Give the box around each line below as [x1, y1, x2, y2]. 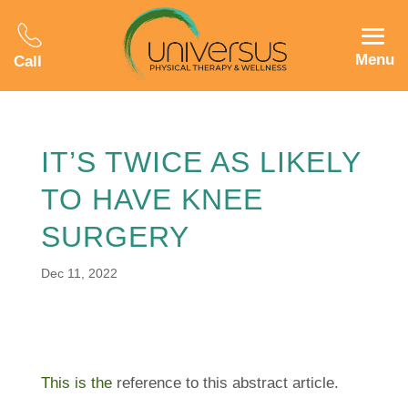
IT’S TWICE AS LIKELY [40, 146, 361, 179]
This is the [40, 374, 112, 393]
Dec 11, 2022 [40, 266, 117, 281]
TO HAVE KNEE [40, 183, 263, 217]
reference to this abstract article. [116, 374, 339, 393]
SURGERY [40, 220, 189, 254]
